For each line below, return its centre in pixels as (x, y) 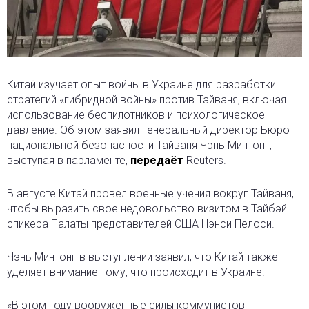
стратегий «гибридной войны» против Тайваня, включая (147, 100)
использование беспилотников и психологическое (136, 115)
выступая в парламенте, (69, 161)
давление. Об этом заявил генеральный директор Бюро (148, 130)
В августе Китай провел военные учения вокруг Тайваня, (150, 194)
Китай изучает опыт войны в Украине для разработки (141, 85)
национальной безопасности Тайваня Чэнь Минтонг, (139, 146)
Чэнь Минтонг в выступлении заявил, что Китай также (142, 257)
